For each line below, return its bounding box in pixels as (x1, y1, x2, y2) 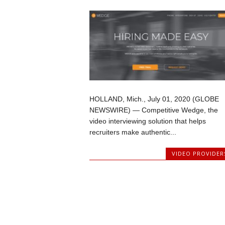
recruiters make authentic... (89, 128, 176, 136)
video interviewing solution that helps (89, 117, 206, 125)
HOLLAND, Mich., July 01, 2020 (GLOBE (89, 94, 219, 103)
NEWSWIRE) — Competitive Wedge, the (89, 105, 218, 114)
